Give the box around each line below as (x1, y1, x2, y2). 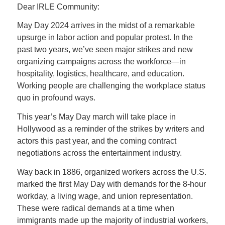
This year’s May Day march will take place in (17, 112, 176, 121)
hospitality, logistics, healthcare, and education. (17, 69, 184, 78)
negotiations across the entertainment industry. (17, 148, 182, 157)
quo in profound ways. (17, 93, 97, 102)
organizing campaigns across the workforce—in (17, 57, 186, 66)
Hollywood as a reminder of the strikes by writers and (17, 124, 204, 133)
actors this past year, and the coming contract (17, 136, 176, 145)
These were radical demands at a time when (17, 203, 174, 212)
